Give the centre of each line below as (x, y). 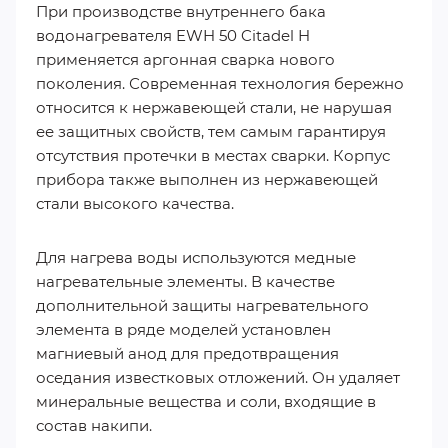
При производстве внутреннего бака (181, 11)
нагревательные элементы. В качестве (185, 281)
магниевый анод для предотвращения (187, 353)
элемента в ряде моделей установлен (183, 329)
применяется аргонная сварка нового (185, 59)
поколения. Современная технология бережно (220, 83)
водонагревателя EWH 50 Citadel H (173, 35)
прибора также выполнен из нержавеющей (207, 179)
